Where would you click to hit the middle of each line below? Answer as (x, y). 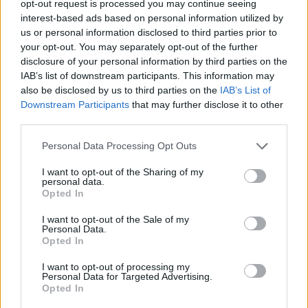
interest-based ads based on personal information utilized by (152, 18)
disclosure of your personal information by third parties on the (154, 61)
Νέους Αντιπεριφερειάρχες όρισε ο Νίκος (126, 134)
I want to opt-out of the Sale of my (115, 219)
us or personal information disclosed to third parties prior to (149, 32)
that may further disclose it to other (206, 104)
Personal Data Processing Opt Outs (119, 146)
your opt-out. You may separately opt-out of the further (139, 46)
